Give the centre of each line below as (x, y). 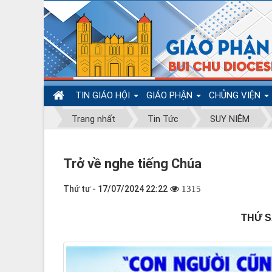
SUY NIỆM (230, 119)
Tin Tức (163, 119)
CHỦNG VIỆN (236, 95)
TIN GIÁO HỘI (104, 95)
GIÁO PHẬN (171, 95)
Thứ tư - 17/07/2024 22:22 (115, 189)
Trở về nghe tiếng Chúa (132, 163)
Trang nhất (93, 119)
